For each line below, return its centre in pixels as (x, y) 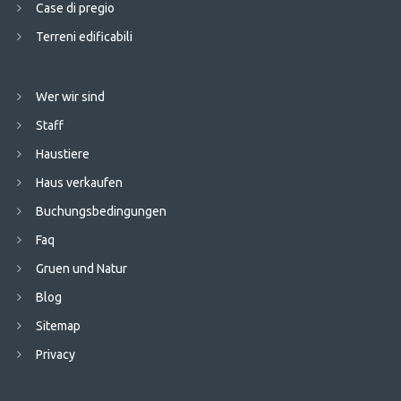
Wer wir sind (70, 97)
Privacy (55, 354)
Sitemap (58, 326)
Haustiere (63, 154)
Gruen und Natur (81, 269)
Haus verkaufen (79, 183)
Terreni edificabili (84, 37)
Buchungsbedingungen (101, 211)
